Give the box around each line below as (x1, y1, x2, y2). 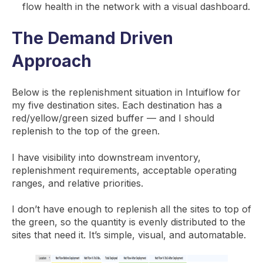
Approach (12, 51, 92, 72)
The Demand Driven (12, 28, 173, 49)
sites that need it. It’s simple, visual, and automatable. (12, 229, 246, 241)
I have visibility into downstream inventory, (12, 151, 201, 163)
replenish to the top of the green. (12, 125, 160, 137)
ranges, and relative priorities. (12, 177, 143, 189)
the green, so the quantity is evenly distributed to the (12, 216, 245, 228)
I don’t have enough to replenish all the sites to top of (12, 203, 251, 215)
